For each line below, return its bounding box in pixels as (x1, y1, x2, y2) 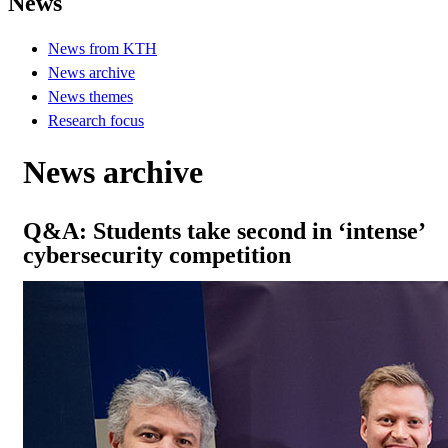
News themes (48, 87, 133, 105)
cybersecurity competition (23, 242, 291, 269)
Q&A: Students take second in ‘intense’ (23, 218, 424, 245)
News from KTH (48, 39, 157, 57)
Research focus (48, 111, 144, 129)
